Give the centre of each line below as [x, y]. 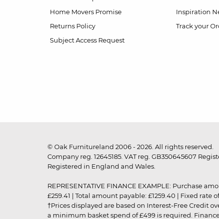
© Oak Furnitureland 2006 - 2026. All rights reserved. [131, 147]
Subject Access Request [87, 40]
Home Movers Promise [86, 11]
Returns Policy [73, 26]
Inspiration [193, 11]
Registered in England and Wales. [101, 166]
